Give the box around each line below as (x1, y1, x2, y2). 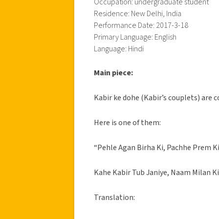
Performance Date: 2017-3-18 (94, 20, 188, 31)
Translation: (94, 192, 135, 203)
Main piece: (94, 67, 133, 78)
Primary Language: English (94, 31, 176, 43)
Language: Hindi (94, 43, 144, 54)
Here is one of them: (94, 117, 161, 128)
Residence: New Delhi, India (94, 8, 181, 19)
